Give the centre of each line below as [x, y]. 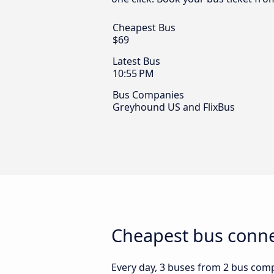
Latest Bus [136, 61]
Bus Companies [148, 95]
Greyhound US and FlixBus [174, 107]
